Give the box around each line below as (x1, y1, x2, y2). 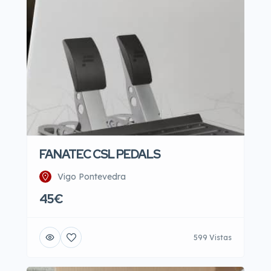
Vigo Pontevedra (57, 171, 126, 182)
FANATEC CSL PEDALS (39, 146, 160, 162)
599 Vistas (194, 232, 232, 242)
